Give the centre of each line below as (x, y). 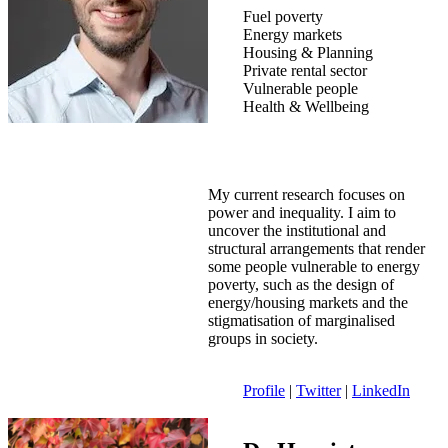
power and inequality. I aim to (302, 212)
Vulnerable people (300, 88)
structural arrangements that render (316, 248)
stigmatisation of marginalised (301, 320)
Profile (264, 390)
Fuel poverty (283, 16)
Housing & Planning (308, 52)
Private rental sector (305, 70)
